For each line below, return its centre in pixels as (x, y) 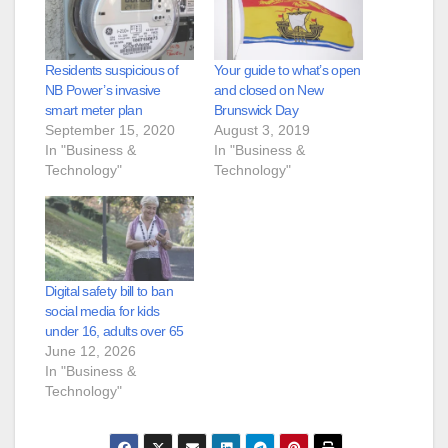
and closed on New (269, 89)
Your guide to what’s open (287, 69)
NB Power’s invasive (103, 89)
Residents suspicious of (111, 69)
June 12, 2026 (90, 350)
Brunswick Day (256, 109)
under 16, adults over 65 (114, 330)
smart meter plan (93, 109)
